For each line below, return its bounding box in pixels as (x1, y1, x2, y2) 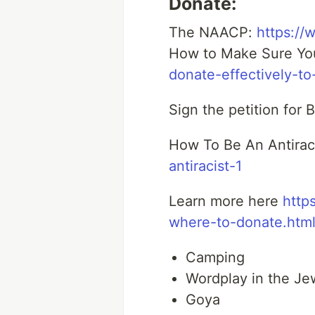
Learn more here (169, 193, 283, 210)
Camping (186, 249, 245, 266)
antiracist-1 (169, 157, 242, 174)
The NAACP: (169, 24, 257, 41)
